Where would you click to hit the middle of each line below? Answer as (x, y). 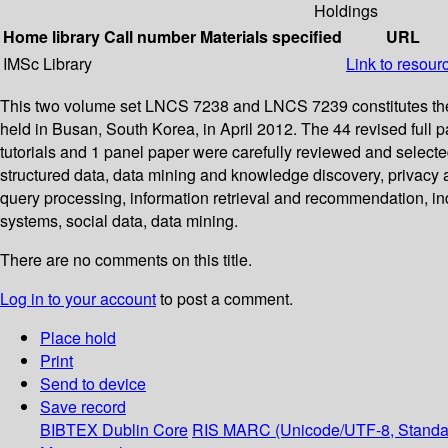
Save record (83, 407)
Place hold (78, 338)
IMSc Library (47, 64)
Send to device (93, 384)
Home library (51, 37)
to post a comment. (224, 299)
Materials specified (271, 37)
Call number (150, 37)
